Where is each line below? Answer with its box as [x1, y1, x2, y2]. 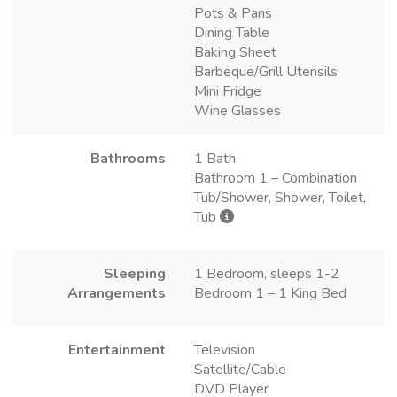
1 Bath [194, 149, 236, 169]
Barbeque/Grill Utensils [194, 62, 338, 82]
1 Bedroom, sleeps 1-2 [194, 264, 339, 284]
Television [194, 340, 255, 361]
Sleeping [104, 264, 166, 284]
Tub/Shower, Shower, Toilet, [194, 188, 366, 208]
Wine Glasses [194, 101, 281, 121]
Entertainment [68, 340, 166, 361]
